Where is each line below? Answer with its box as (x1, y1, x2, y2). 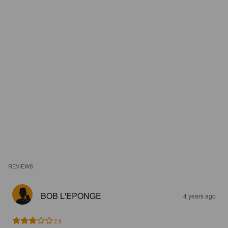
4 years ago (183, 191, 216, 200)
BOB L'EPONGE (41, 190, 101, 202)
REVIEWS (8, 162, 34, 170)
